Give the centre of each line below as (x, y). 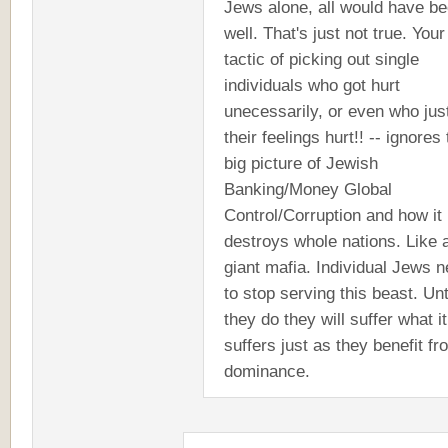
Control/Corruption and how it (333, 215)
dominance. (267, 371)
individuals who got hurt (312, 85)
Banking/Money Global (308, 189)
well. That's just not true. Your (334, 33)
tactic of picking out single (321, 59)
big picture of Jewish (301, 163)
